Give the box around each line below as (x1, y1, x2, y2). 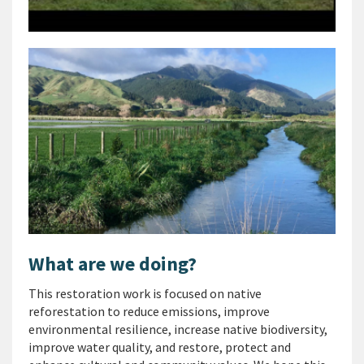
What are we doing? (28, 251, 197, 277)
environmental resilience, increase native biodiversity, (28, 321, 327, 338)
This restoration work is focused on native (28, 285, 262, 302)
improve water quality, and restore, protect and (28, 339, 291, 356)
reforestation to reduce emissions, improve (28, 303, 270, 320)
